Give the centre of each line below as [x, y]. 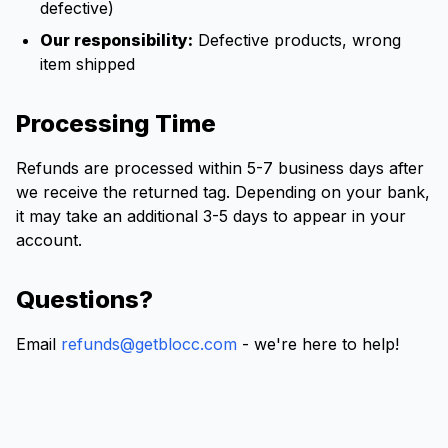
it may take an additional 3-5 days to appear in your [211, 216]
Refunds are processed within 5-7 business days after [220, 168]
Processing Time [116, 123]
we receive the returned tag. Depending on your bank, [223, 192]
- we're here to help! [318, 344]
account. [49, 240]
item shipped [87, 64]
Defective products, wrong [297, 40]
